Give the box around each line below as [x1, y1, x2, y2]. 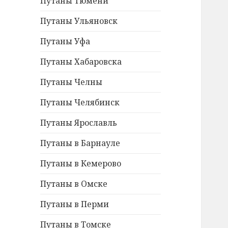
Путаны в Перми [40, 198, 109, 210]
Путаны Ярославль [40, 117, 118, 129]
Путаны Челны [40, 76, 103, 88]
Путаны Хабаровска [40, 56, 122, 68]
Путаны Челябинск [40, 97, 120, 108]
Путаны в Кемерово [40, 158, 122, 169]
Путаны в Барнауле [40, 137, 121, 149]
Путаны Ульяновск [40, 15, 118, 27]
